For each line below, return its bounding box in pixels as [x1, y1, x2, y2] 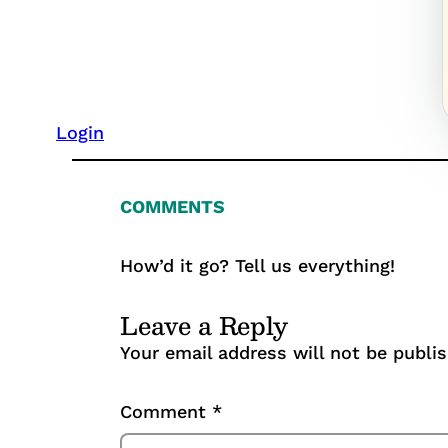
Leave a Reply [120, 304, 288, 345]
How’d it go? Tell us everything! [120, 254, 395, 276]
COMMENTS [120, 195, 225, 217]
